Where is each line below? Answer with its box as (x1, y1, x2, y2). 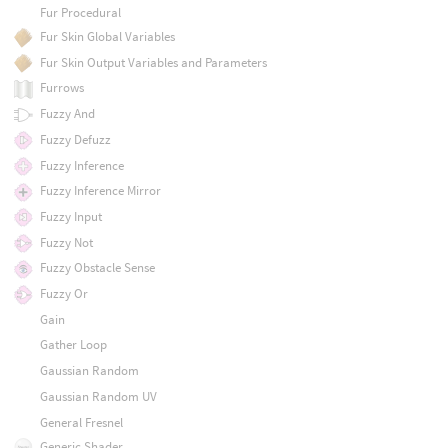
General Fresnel (39, 413, 123, 431)
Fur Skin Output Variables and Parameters (39, 53, 267, 71)
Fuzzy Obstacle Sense (39, 259, 155, 277)
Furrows (39, 79, 84, 97)
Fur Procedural (39, 3, 121, 21)
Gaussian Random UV (39, 387, 157, 405)
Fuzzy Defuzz (39, 130, 111, 148)
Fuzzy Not (39, 233, 93, 251)
